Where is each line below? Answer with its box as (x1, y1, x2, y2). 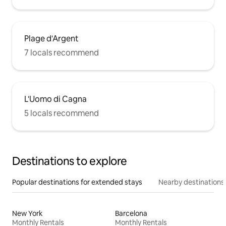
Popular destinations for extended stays (12, 177, 142, 187)
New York (12, 208, 43, 218)
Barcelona (115, 208, 147, 218)
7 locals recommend (24, 47, 99, 58)
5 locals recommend (24, 107, 99, 119)
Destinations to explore (12, 153, 127, 168)
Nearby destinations (158, 177, 224, 187)
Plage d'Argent (24, 33, 79, 44)
